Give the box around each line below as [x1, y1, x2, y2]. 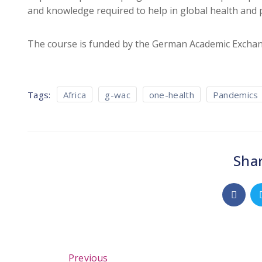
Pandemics [212, 89, 258, 101]
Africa [63, 89, 87, 101]
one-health [149, 89, 194, 101]
